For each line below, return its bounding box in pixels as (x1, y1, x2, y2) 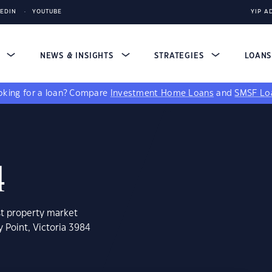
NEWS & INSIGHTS (39, 52, 117, 59)
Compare (69, 89, 110, 98)
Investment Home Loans (110, 89, 214, 98)
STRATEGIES (154, 52, 207, 59)
